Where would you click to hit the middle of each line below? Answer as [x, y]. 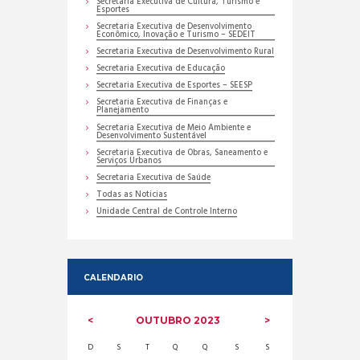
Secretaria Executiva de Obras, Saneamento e [182, 153]
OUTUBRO [165, 321]
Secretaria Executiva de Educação [161, 69]
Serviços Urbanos [129, 161]
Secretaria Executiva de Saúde [154, 178]
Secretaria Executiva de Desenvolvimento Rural [186, 52]
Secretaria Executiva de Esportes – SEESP [175, 86]
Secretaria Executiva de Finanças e [162, 103]
